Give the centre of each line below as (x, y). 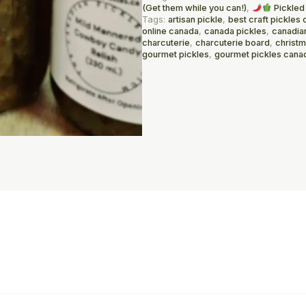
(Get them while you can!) (194, 8)
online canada (170, 31)
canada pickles (235, 31)
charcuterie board (233, 43)
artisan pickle (195, 20)
